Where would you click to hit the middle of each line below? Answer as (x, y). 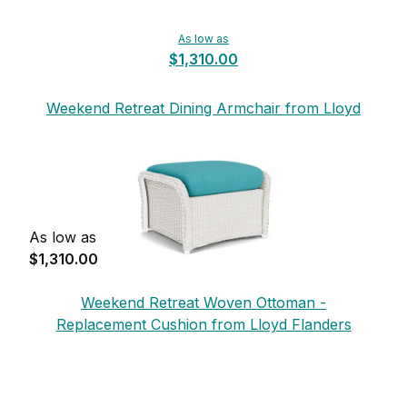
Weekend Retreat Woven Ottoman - (203, 302)
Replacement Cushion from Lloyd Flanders (203, 324)
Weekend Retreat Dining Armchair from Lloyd (203, 108)
